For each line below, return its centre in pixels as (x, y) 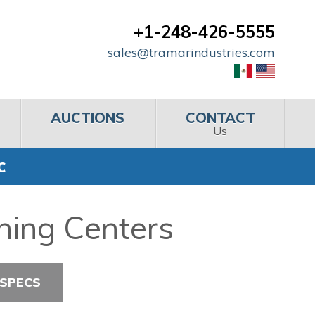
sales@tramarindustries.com (191, 52)
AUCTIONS (88, 117)
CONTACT (220, 117)
